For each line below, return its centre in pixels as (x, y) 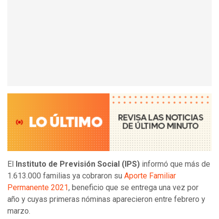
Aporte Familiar (150, 176)
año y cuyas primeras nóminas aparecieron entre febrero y (106, 199)
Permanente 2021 (38, 188)
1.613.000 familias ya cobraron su (66, 176)
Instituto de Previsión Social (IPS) (78, 164)
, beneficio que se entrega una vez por (133, 188)
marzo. (19, 211)
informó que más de (175, 164)
